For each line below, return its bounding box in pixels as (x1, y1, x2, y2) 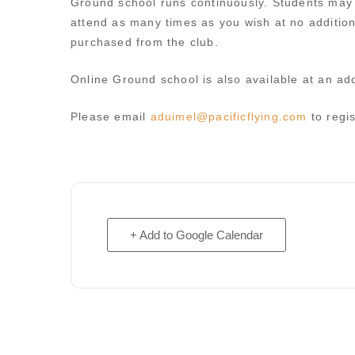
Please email (71, 110, 151, 123)
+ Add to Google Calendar (130, 228, 263, 242)
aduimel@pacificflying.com (150, 110, 307, 123)
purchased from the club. (71, 36, 219, 48)
